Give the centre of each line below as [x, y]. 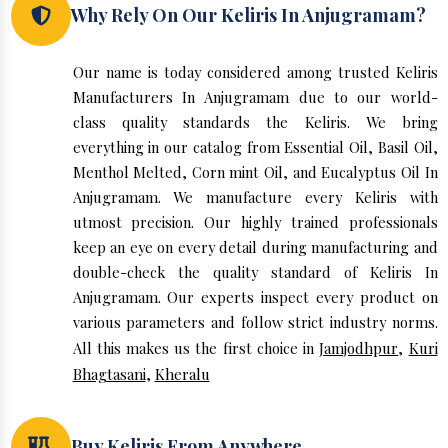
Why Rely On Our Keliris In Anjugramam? [248, 14]
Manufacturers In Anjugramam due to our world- [255, 97]
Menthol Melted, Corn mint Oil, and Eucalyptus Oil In [255, 172]
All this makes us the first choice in [196, 348]
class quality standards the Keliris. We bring [255, 122]
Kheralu [182, 374]
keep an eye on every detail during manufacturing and [255, 247]
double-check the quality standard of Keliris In [255, 272]
